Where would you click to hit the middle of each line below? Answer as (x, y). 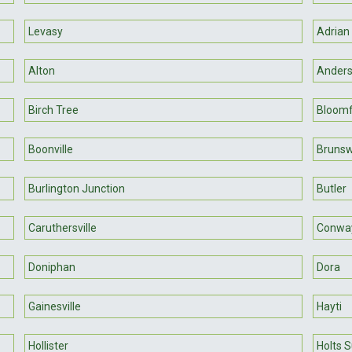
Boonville (51, 149)
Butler (331, 188)
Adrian (333, 31)
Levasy (46, 31)
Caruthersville (63, 227)
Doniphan (52, 267)
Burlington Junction (77, 188)
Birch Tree (54, 110)
